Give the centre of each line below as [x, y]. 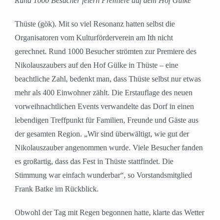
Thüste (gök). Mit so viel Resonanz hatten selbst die [95, 24]
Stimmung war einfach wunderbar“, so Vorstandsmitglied [103, 175]
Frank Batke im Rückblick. [57, 189]
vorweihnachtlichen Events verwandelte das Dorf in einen [104, 107]
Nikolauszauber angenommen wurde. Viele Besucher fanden [109, 148]
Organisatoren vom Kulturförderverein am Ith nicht [94, 38]
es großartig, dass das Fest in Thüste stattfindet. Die [94, 162]
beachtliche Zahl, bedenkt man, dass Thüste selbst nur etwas [108, 79]
